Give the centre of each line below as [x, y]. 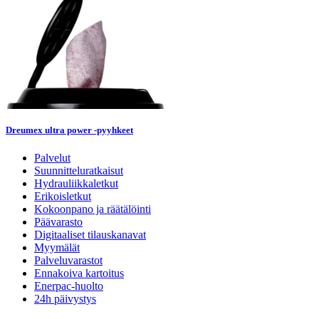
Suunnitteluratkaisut [79, 171]
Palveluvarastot [68, 260]
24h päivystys [65, 299]
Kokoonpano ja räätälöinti [93, 209]
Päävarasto [58, 222]
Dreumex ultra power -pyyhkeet [69, 130]
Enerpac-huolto [69, 286]
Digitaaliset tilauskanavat [90, 235]
